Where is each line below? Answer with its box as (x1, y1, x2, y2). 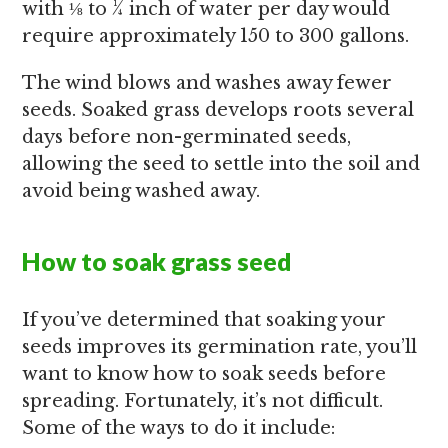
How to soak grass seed (22, 246, 293, 276)
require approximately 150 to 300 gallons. (22, 25, 410, 47)
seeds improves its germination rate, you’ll (22, 336, 418, 358)
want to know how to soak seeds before (22, 363, 387, 385)
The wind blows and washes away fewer (22, 72, 393, 94)
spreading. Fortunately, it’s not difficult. (22, 390, 384, 412)
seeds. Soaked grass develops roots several (22, 99, 415, 121)
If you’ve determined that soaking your (22, 309, 387, 331)
